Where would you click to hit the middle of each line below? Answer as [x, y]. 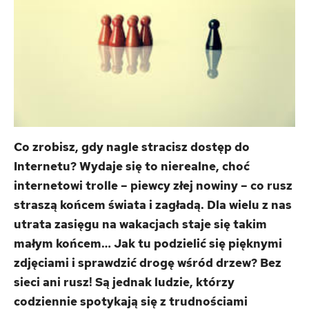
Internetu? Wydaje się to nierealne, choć [132, 166]
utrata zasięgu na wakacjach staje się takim [140, 224]
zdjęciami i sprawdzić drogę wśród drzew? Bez [148, 262]
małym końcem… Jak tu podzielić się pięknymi [148, 243]
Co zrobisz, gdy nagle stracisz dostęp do [132, 147]
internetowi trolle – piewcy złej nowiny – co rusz [153, 185]
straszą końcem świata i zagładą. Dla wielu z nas [153, 205]
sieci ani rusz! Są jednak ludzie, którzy [124, 282]
